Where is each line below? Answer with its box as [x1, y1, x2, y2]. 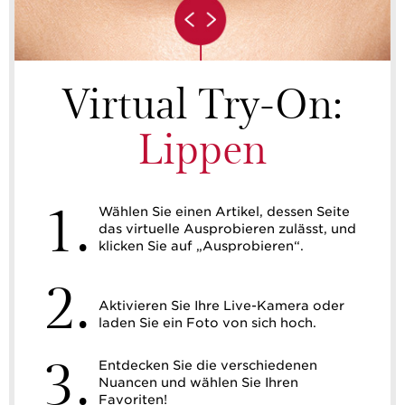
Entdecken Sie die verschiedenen [99, 358, 317, 373]
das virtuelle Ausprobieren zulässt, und [99, 221, 356, 237]
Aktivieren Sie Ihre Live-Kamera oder [99, 298, 344, 314]
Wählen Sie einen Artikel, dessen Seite [99, 204, 350, 220]
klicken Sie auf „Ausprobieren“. [99, 239, 304, 254]
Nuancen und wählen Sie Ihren [99, 375, 298, 391]
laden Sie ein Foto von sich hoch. [99, 316, 316, 331]
